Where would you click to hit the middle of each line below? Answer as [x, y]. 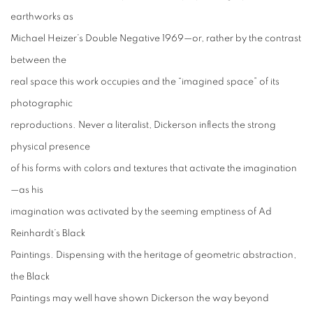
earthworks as [42, 17]
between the [38, 60]
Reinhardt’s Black [48, 233]
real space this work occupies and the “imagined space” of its [145, 82]
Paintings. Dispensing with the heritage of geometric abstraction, [153, 255]
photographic [42, 103]
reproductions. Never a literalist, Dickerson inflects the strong [143, 125]
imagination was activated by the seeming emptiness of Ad [141, 212]
